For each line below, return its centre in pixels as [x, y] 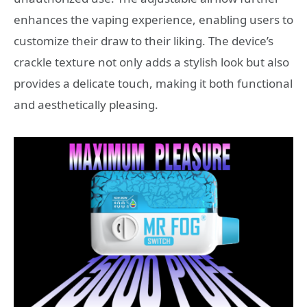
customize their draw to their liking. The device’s [144, 41]
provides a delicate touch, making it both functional [153, 84]
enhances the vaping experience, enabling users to [153, 20]
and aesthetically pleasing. [86, 105]
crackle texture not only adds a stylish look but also [151, 62]
